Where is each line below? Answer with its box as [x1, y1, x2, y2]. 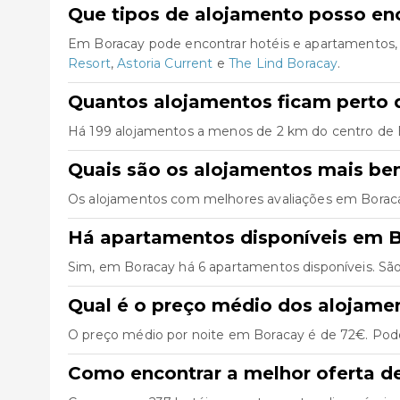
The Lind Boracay [228, 55, 338, 71]
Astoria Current [117, 55, 213, 71]
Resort [68, 55, 111, 71]
